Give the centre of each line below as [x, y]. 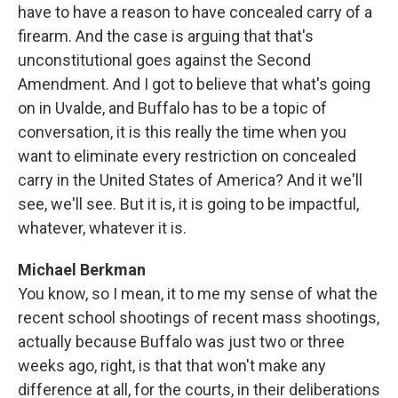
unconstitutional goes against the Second [164, 60]
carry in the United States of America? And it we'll [190, 180]
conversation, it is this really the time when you [182, 132]
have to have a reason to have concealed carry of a [195, 12]
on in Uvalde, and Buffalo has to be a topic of [172, 108]
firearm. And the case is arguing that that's [166, 36]
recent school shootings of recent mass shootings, [199, 318]
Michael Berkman [82, 270]
